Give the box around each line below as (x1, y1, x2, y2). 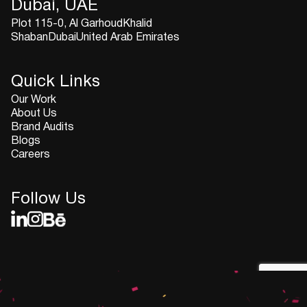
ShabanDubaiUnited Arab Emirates (11, 33, 180, 43)
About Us (11, 109, 57, 119)
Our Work (11, 95, 56, 106)
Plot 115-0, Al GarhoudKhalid (11, 19, 152, 29)
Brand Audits (11, 123, 74, 133)
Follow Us (11, 192, 86, 208)
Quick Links (11, 75, 100, 90)
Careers (11, 150, 50, 160)
